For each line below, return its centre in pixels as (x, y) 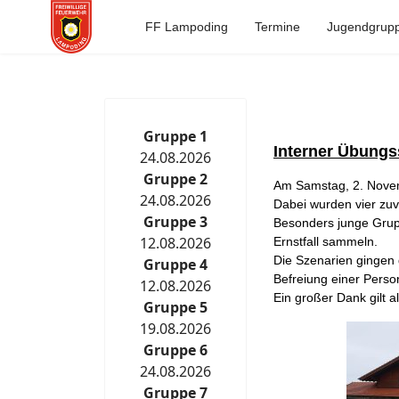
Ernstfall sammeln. (326, 241)
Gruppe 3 (175, 222)
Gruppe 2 (175, 179)
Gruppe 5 (175, 307)
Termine (277, 27)
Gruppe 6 (175, 350)
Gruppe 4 (175, 265)
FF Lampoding (186, 27)
